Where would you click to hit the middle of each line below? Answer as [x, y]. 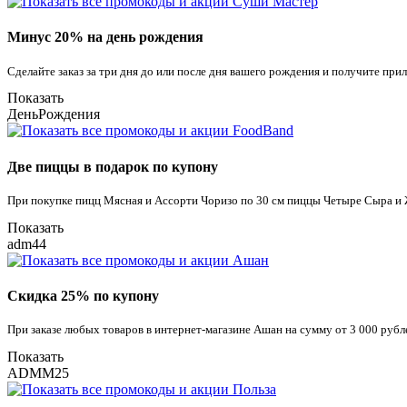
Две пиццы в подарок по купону [113, 166]
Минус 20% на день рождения [105, 37]
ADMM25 [38, 373]
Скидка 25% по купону [83, 296]
